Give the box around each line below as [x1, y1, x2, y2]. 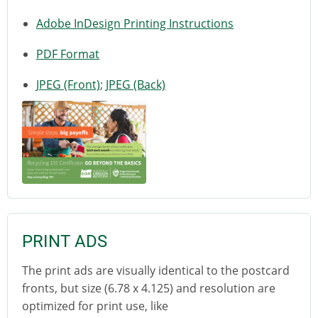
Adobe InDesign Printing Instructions [36, 16, 234, 32]
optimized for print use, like [22, 297, 168, 314]
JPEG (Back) [106, 77, 165, 93]
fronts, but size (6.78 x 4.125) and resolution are [22, 280, 275, 296]
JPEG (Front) [36, 77, 100, 93]
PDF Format [36, 46, 99, 62]
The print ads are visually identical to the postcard [22, 262, 290, 278]
